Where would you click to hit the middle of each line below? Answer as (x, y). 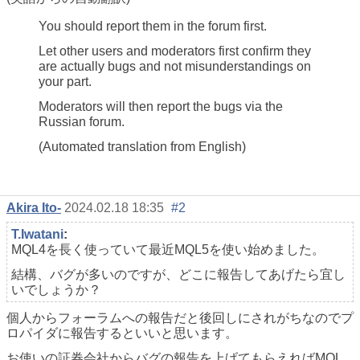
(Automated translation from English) (142, 147)
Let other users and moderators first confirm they (175, 51)
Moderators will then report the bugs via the (161, 107)
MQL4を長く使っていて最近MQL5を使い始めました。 (168, 249)
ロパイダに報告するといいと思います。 (122, 333)
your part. (65, 82)
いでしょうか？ (56, 289)
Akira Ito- (34, 207)
